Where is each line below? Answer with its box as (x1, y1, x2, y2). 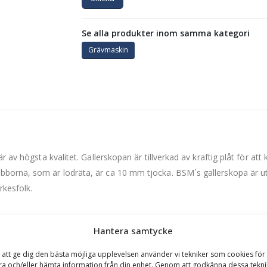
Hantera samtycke (94, 225, 173, 237)
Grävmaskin (88, 45, 128, 55)
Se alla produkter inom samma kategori (81, 27, 250, 39)
